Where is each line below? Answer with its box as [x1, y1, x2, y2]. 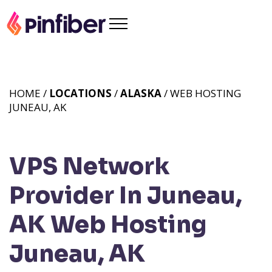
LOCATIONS [49, 86, 112, 100]
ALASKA [120, 86, 161, 100]
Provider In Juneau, [9, 181, 242, 210]
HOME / [9, 86, 49, 100]
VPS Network [9, 152, 170, 181]
